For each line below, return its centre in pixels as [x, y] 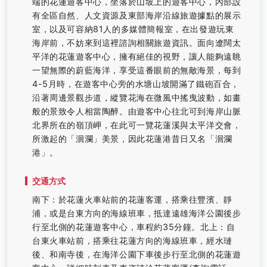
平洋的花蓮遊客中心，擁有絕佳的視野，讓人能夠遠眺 [137, 56]
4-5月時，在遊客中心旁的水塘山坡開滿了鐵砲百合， [136, 83]
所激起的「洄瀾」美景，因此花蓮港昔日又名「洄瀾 [132, 138]
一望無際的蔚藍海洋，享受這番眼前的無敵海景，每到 [137, 70]
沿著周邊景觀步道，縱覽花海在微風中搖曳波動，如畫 [137, 97]
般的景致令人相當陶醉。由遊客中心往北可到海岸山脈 [137, 111]
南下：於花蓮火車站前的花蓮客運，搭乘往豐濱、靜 [132, 199]
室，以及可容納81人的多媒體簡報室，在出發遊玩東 [133, 29]
